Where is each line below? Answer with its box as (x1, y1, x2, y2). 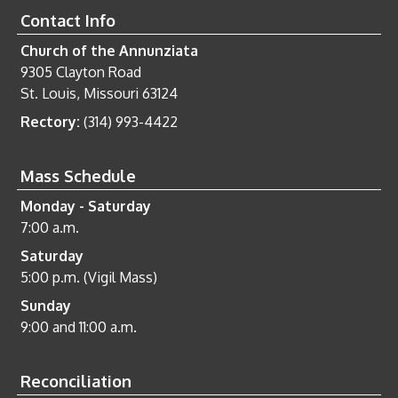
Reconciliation (20, 370, 131, 391)
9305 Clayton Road (20, 62, 141, 81)
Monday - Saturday (20, 196, 151, 215)
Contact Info (20, 10, 115, 30)
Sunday (20, 296, 71, 314)
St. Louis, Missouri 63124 (20, 84, 178, 102)
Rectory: (20, 112, 80, 131)
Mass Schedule (20, 165, 136, 186)
